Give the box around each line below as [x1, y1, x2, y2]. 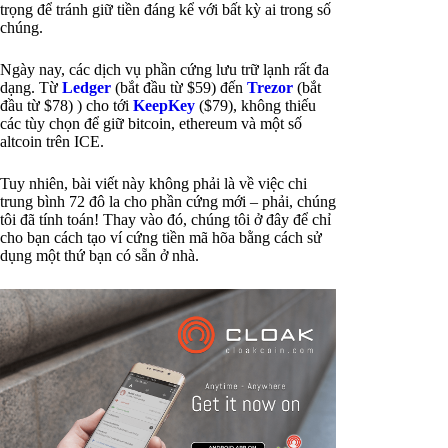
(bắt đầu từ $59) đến [111, 79, 247, 97]
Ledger [62, 79, 111, 97]
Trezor [247, 79, 293, 97]
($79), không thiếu [195, 97, 316, 115]
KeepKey [133, 97, 195, 115]
